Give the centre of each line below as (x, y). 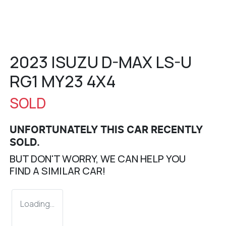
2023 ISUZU (55, 62)
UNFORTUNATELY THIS (68, 130)
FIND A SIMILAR (46, 171)
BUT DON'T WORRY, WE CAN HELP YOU (98, 159)
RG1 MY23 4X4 (63, 81)
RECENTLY (176, 130)
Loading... (37, 204)
